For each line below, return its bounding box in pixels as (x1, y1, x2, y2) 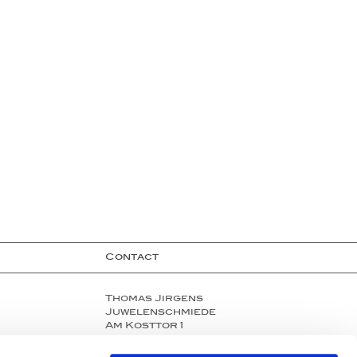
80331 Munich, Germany (105, 332, 249, 347)
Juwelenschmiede (105, 305, 216, 320)
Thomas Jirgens (105, 292, 203, 307)
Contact (105, 250, 159, 265)
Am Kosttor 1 (105, 319, 183, 334)
